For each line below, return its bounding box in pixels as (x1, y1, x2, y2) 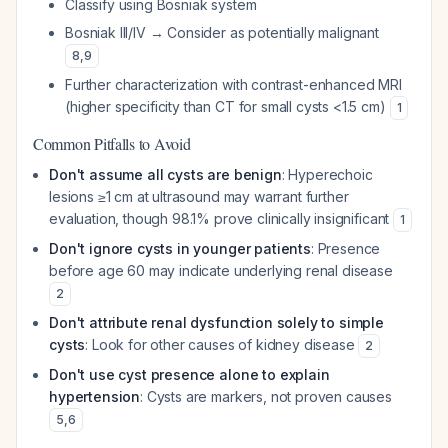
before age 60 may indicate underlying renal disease (49, 262, 393, 279)
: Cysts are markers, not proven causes (140, 388, 393, 405)
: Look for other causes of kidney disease (85, 336, 359, 353)
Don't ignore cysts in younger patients (49, 240, 311, 257)
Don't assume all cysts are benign (49, 166, 282, 183)
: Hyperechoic (281, 166, 373, 183)
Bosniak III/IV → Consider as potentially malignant (65, 24, 379, 41)
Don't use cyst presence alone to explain (49, 366, 330, 383)
